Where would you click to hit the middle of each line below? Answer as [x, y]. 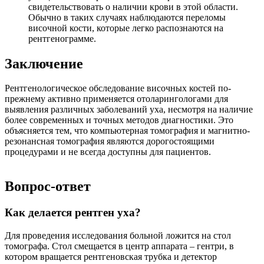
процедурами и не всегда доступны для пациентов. [108, 152]
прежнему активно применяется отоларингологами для [116, 99]
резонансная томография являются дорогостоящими [110, 141]
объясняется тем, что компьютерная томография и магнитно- [127, 131]
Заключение [44, 63]
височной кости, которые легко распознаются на [126, 28]
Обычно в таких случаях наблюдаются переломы [127, 17]
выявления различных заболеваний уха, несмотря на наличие [129, 110]
